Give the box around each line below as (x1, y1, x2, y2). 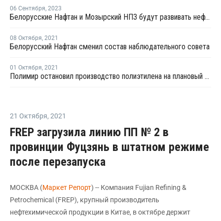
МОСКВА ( (10, 183, 42, 191)
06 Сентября (10, 4, 45, 12)
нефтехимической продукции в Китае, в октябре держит (10, 208, 190, 216)
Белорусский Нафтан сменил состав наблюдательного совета (10, 41, 210, 51)
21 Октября (10, 111, 47, 120)
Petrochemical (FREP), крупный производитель (10, 195, 159, 204)
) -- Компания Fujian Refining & (91, 183, 186, 191)
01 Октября (10, 64, 42, 71)
